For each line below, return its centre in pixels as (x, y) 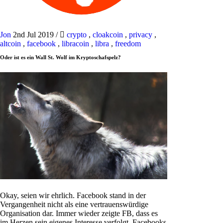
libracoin (75, 44)
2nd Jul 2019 (34, 35)
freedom (128, 44)
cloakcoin (108, 35)
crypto (77, 35)
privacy (141, 35)
